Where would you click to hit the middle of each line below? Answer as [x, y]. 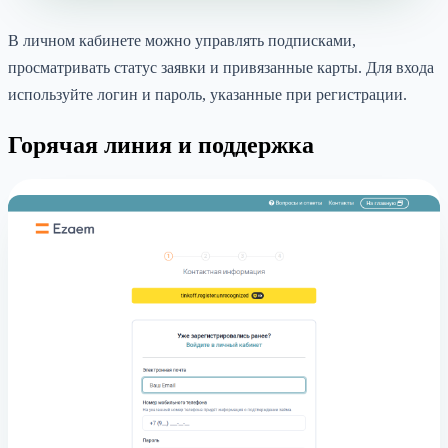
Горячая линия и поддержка [161, 145]
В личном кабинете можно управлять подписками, [182, 41]
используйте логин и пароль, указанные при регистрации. [207, 95]
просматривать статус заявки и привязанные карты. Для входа [221, 68]
